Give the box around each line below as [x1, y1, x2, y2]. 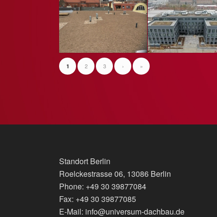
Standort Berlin [59, 155, 110, 167]
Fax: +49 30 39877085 [59, 193, 136, 205]
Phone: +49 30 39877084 [59, 181, 146, 192]
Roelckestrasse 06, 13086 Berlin [59, 168, 171, 180]
